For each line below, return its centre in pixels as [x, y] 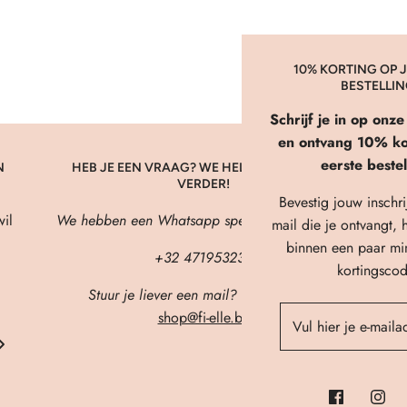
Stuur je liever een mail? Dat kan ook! [203, 295]
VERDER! [203, 184]
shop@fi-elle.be [203, 318]
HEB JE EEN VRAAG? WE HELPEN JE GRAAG [203, 168]
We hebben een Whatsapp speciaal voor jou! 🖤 [203, 220]
